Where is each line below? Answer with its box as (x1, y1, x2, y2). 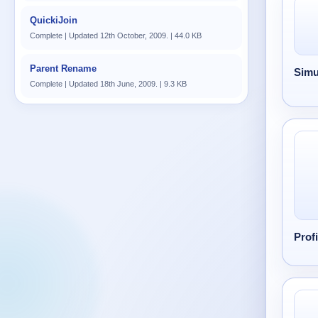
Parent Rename (30, 63, 97, 74)
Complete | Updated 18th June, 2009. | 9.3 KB (30, 79, 187, 88)
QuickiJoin (30, 15, 77, 26)
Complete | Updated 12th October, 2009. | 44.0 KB (30, 31, 202, 40)
